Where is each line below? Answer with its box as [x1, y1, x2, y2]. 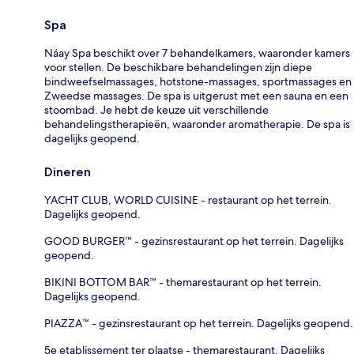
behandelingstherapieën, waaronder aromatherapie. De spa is [44, 116, 350, 131]
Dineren [44, 164, 91, 179]
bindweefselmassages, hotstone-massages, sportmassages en [44, 73, 352, 88]
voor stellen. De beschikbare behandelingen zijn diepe [44, 59, 312, 74]
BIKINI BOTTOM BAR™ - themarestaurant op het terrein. [44, 274, 322, 289]
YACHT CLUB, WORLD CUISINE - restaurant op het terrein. [44, 192, 332, 207]
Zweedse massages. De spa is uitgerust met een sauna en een [44, 88, 348, 103]
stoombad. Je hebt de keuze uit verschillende [44, 102, 269, 117]
